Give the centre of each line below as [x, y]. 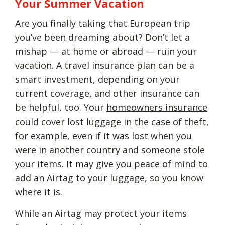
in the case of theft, [165, 121]
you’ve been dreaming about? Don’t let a [102, 37]
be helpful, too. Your [61, 107]
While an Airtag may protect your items [101, 213]
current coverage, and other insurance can [107, 93]
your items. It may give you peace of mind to [111, 163]
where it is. [40, 192]
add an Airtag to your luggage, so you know [109, 178]
